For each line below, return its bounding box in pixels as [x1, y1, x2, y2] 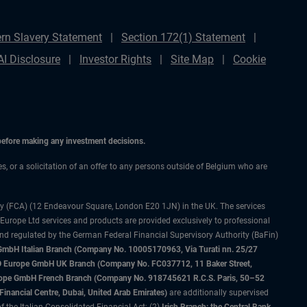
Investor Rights [79, 53, 151, 66]
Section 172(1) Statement [121, 31, 245, 44]
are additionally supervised [167, 288, 269, 297]
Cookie [233, 53, 266, 66]
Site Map [171, 53, 214, 66]
